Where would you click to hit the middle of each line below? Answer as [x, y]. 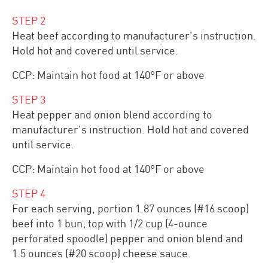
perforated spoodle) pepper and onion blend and [127, 239]
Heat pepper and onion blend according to [112, 115]
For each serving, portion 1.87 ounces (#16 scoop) [130, 209]
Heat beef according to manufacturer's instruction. [134, 36]
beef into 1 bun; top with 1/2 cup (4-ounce [110, 224]
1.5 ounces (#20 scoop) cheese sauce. [101, 254]
